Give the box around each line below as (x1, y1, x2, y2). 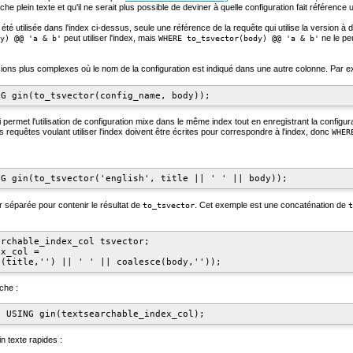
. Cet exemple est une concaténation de (195, 199, 348, 210)
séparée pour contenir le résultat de (2, 199, 143, 210)
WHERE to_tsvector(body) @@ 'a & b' (158, 34, 319, 43)
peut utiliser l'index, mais (61, 33, 158, 43)
